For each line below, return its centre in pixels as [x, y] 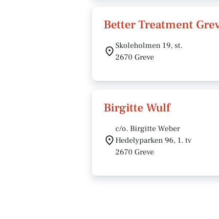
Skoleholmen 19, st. [149, 45]
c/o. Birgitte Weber [148, 129]
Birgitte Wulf [137, 108]
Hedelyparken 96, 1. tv [153, 140]
